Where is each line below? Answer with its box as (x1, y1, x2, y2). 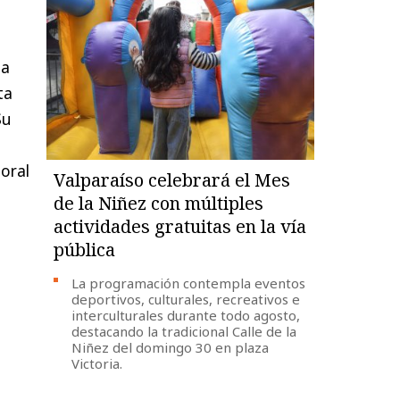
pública (54, 237, 116, 262)
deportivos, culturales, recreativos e (71, 289, 301, 308)
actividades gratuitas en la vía (54, 213, 307, 238)
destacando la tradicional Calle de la (71, 321, 297, 340)
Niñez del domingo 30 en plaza (71, 337, 270, 356)
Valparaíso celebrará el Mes (54, 167, 291, 192)
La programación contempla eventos (71, 273, 306, 292)
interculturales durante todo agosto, (71, 305, 301, 324)
